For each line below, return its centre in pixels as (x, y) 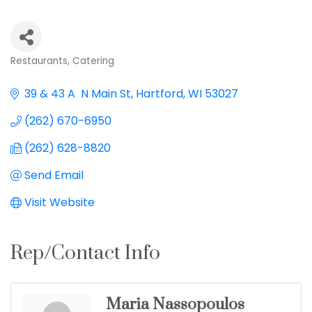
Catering (93, 61)
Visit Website (60, 203)
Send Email (54, 175)
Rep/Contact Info (85, 253)
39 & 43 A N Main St (78, 94)
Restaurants (39, 61)
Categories (48, 74)
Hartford (159, 94)
